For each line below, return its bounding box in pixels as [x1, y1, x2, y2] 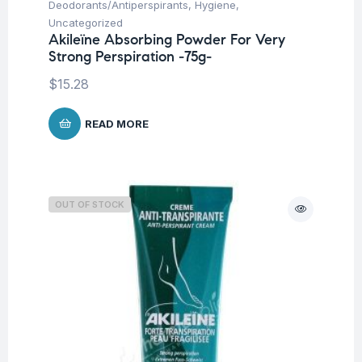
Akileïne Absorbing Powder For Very [48, 30, 285, 48]
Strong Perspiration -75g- [48, 47, 212, 65]
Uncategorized [48, 15, 123, 29]
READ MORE [85, 116, 149, 130]
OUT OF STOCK [55, 198, 124, 210]
